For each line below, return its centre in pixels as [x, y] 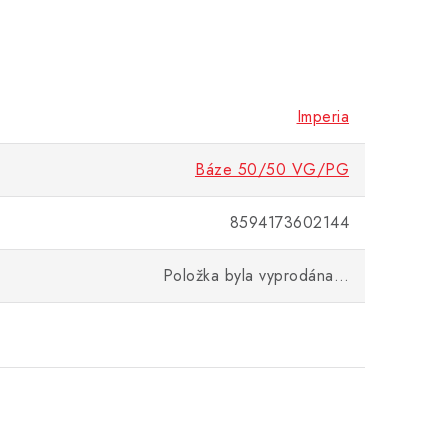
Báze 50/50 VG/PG [272, 169]
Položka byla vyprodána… [255, 275]
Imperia [322, 116]
